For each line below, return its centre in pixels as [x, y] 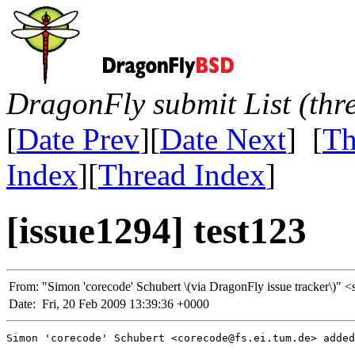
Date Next [223, 139]
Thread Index [182, 175]
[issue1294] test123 [157, 231]
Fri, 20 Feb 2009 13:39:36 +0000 [126, 303]
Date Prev [78, 139]
